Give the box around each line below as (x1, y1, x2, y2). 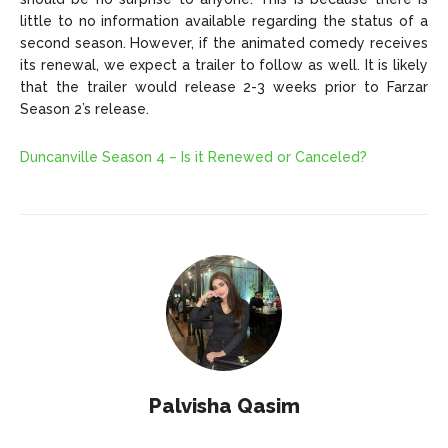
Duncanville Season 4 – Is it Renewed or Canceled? (20, 149, 367, 166)
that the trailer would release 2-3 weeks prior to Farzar (20, 79, 428, 96)
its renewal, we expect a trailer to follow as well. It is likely (20, 57, 428, 74)
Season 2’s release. (20, 101, 149, 118)
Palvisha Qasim (148, 394, 300, 419)
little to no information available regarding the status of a (20, 13, 428, 30)
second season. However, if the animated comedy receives (20, 35, 428, 52)
